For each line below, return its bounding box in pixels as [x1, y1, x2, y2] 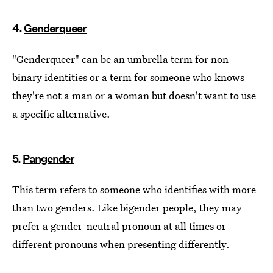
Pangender [23, 152, 74, 165]
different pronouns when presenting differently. [12, 236, 230, 251]
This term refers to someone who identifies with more [12, 182, 256, 196]
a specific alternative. [12, 106, 110, 121]
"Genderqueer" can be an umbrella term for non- [12, 51, 233, 66]
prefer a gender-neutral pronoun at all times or [12, 218, 226, 233]
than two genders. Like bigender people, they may [12, 200, 242, 214]
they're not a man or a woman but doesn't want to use [12, 88, 256, 102]
